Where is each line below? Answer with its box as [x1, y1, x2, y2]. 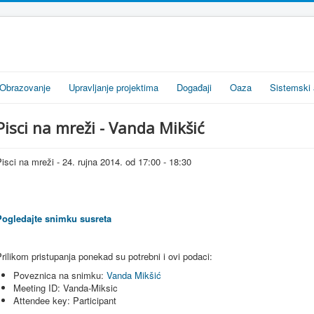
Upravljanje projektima [69, 81, 158, 94]
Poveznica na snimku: [13, 268, 107, 282]
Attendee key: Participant [13, 294, 116, 307]
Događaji [177, 81, 212, 94]
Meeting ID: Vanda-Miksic [13, 281, 118, 294]
